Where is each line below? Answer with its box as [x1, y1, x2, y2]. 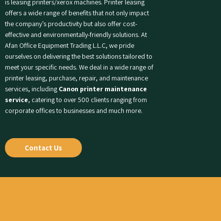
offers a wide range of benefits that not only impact [5, 8, 149, 18]
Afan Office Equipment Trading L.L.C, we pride [5, 41, 134, 50]
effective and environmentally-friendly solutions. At [5, 30, 147, 39]
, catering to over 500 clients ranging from [28, 95, 147, 105]
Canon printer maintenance [59, 84, 147, 94]
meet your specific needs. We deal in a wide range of [5, 63, 153, 72]
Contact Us [25, 143, 62, 153]
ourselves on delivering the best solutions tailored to [5, 52, 152, 61]
